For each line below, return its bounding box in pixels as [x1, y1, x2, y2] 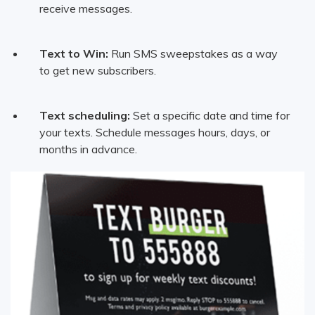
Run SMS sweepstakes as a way [108, 46, 278, 60]
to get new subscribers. [39, 63, 156, 77]
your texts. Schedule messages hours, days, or [39, 125, 270, 139]
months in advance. [39, 142, 137, 156]
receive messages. [39, 1, 132, 15]
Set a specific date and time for [129, 108, 290, 122]
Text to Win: [39, 46, 108, 60]
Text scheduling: [39, 108, 130, 122]
